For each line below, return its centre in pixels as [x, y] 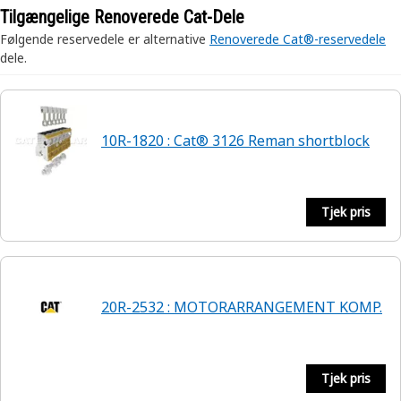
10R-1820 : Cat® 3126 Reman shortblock [235, 141]
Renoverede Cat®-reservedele [298, 39]
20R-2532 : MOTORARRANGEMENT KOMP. [242, 307]
